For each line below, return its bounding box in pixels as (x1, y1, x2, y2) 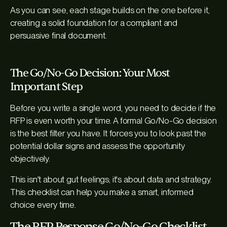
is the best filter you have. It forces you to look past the (10, 128, 206, 139)
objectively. (10, 154, 50, 164)
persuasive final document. (10, 30, 107, 41)
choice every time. (10, 200, 76, 210)
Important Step (10, 80, 83, 94)
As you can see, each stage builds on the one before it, (10, 5, 210, 16)
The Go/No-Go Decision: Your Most (10, 66, 170, 81)
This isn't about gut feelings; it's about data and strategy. (10, 174, 212, 185)
